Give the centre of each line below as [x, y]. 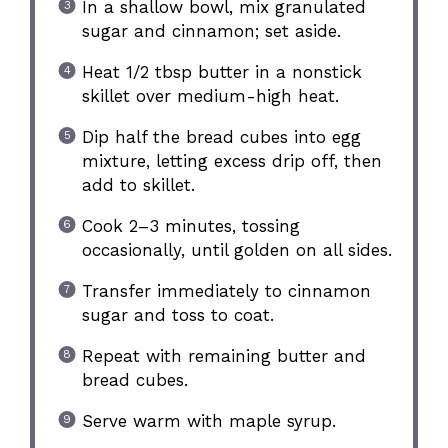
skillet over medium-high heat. [210, 95]
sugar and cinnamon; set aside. [211, 30]
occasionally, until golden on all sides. [236, 249]
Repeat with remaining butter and [223, 355]
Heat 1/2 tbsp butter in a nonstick [221, 71]
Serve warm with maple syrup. [208, 420]
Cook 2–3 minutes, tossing [190, 225]
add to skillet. [138, 184]
